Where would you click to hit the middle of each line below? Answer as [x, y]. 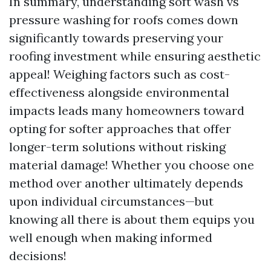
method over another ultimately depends [126, 183]
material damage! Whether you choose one [132, 165]
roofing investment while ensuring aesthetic [135, 56]
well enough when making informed [111, 237]
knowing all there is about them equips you [132, 219]
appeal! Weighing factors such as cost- [119, 74]
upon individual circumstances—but [111, 201]
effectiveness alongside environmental [119, 92]
